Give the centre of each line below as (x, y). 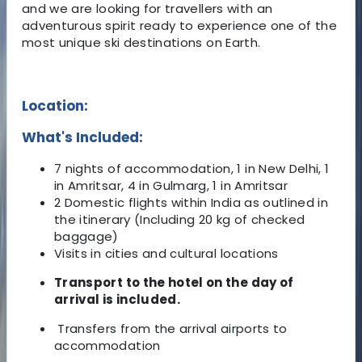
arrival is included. (117, 299)
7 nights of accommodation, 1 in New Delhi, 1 (192, 168)
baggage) (86, 236)
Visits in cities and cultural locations (166, 253)
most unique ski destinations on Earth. (141, 42)
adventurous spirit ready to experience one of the (180, 25)
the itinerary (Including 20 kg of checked (180, 219)
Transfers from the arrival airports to (171, 328)
